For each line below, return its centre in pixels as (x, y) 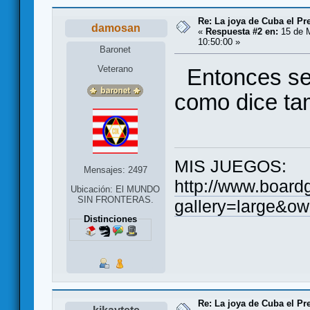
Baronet (116, 50)
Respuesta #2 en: (242, 31)
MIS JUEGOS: (230, 166)
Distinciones (110, 219)
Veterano (116, 69)
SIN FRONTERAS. (115, 200)
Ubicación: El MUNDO (116, 190)
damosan (116, 28)
